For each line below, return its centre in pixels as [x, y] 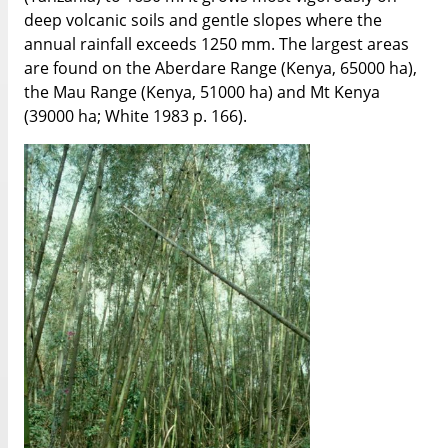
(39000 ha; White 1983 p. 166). [135, 115]
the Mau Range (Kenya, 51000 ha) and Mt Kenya [202, 91]
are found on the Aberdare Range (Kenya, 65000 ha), [220, 67]
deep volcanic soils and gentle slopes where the [203, 19]
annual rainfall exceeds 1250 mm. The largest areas [216, 43]
